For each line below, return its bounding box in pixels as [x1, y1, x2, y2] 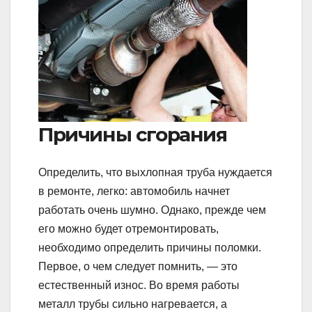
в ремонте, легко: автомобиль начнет [38, 185, 230, 197]
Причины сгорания [38, 123, 227, 147]
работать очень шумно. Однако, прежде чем [38, 203, 266, 216]
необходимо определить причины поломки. [38, 241, 261, 253]
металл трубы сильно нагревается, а [38, 297, 227, 310]
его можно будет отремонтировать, [38, 222, 219, 235]
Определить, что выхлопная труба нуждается [38, 166, 272, 178]
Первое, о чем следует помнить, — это [38, 260, 237, 272]
